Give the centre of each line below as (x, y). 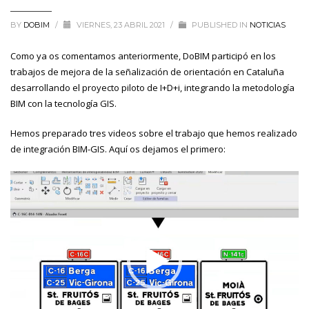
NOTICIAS (268, 25)
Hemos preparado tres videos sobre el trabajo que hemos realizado (154, 133)
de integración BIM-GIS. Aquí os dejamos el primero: (118, 149)
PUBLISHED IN (220, 25)
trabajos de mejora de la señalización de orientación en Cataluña (147, 72)
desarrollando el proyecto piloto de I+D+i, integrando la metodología (152, 88)
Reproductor (36, 178)
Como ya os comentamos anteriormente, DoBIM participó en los (143, 56)
